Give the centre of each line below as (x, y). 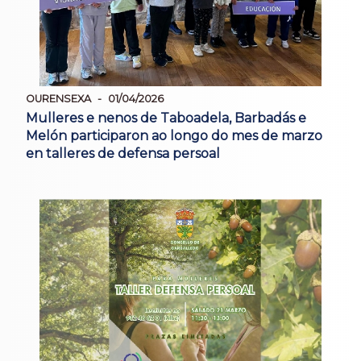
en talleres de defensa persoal (123, 154)
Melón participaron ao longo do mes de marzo (174, 136)
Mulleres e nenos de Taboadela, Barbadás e (166, 118)
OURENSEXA (58, 99)
